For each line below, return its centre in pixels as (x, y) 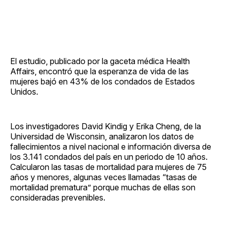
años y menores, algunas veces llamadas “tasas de (104, 177)
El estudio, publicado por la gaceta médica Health (100, 61)
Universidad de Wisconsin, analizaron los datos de (102, 136)
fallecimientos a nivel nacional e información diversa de (111, 146)
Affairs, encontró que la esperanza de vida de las (99, 71)
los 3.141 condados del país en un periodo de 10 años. (109, 156)
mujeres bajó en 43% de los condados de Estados (103, 81)
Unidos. (24, 91)
